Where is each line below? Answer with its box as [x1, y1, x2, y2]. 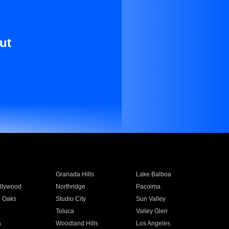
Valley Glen [136, 208, 168, 215]
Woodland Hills [55, 220, 98, 227]
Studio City [55, 195, 86, 202]
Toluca [55, 208, 74, 215]
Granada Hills [55, 171, 94, 178]
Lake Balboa [136, 171, 172, 178]
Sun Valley [136, 195, 166, 202]
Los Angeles [136, 220, 171, 227]
